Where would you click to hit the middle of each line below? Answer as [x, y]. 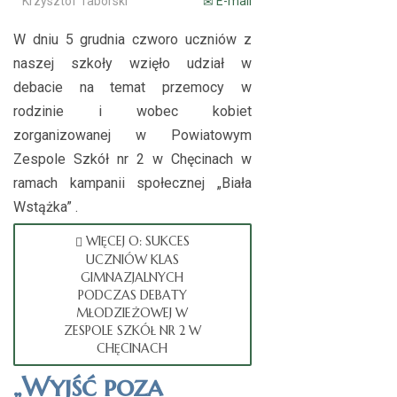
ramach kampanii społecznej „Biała [132, 183]
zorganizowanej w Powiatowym [132, 135]
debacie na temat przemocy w [132, 87]
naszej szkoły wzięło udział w [132, 63]
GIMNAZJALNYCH [132, 277]
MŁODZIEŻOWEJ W [132, 313]
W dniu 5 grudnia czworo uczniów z [132, 39]
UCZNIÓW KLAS [132, 260]
